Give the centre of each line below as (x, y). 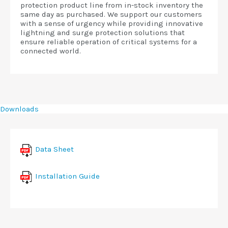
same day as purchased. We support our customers (111, 14)
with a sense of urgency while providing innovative (112, 23)
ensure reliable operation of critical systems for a (109, 42)
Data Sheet (55, 149)
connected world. (51, 51)
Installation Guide (68, 176)
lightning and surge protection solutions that (103, 33)
